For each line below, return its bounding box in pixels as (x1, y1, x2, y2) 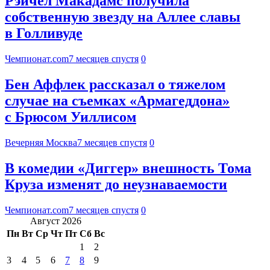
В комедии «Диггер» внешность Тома (5, 160, 251, 176)
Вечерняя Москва (5, 137, 77, 148)
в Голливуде (5, 25, 83, 42)
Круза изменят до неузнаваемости (5, 176, 227, 192)
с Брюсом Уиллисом (5, 109, 136, 125)
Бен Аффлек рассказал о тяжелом (5, 77, 225, 93)
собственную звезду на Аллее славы (5, 9, 240, 25)
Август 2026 (30, 215, 81, 226)
